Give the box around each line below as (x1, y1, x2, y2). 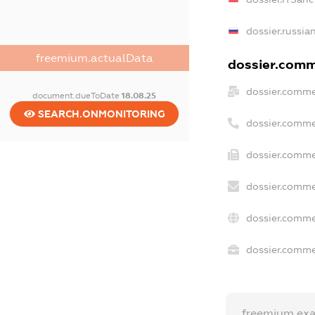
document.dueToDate (32, 90, 122, 101)
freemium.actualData (35, 51, 153, 64)
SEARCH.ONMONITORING (34, 108, 165, 120)
